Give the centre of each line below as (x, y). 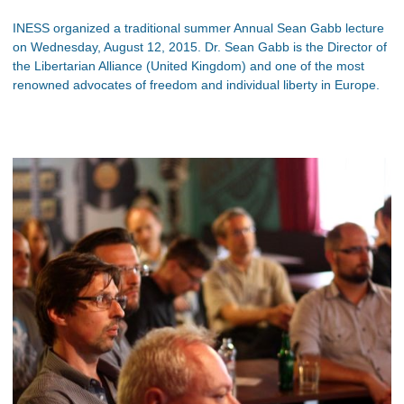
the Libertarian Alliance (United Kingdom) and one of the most (188, 65)
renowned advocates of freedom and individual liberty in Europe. (196, 84)
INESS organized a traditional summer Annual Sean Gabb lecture (198, 28)
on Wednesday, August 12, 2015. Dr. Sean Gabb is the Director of (200, 46)
